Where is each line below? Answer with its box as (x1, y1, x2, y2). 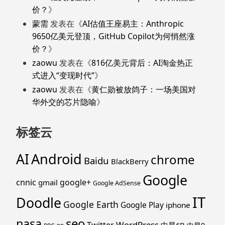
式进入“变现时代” (32, 70, 94, 81)
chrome (151, 151, 195, 168)
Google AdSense (93, 179, 141, 188)
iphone (166, 200, 190, 210)
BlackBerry (111, 156, 149, 167)
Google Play (121, 199, 164, 211)
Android (31, 150, 82, 169)
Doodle (16, 193, 61, 212)
